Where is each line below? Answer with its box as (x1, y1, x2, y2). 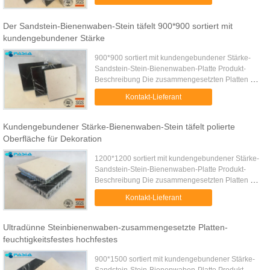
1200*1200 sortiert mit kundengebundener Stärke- (95, 154, 260, 163)
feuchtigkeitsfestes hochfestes (3, 234, 118, 244)
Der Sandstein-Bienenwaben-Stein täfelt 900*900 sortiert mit (3, 21, 233, 31)
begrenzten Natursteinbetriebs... (95, 97, 200, 105)
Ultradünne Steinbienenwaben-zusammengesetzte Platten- (3, 222, 228, 232)
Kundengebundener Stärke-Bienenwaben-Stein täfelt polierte (3, 122, 235, 131)
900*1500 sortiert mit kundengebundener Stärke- (95, 255, 256, 263)
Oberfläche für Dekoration (3, 134, 102, 143)
